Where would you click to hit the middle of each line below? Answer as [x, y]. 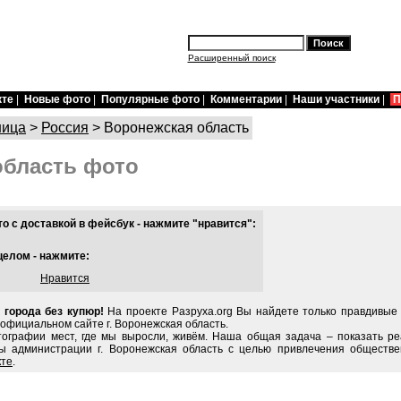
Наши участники [336, 99]
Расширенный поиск [231, 58]
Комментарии [246, 99]
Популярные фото [150, 99]
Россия [65, 128]
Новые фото [57, 99]
